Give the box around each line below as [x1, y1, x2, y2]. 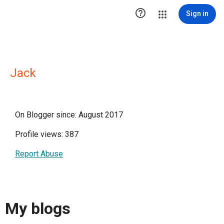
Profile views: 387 [15, 129, 78, 139]
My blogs [5, 199, 70, 218]
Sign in [186, 9, 208, 17]
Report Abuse [15, 149, 63, 158]
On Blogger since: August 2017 [15, 110, 123, 119]
